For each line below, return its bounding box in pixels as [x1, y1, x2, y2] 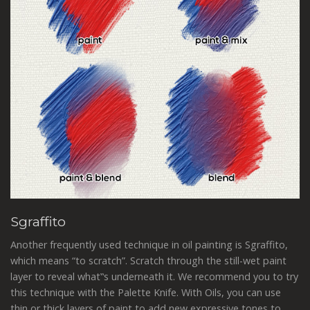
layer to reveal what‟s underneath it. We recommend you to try [10, 270, 298, 284]
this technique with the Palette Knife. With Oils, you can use [10, 286, 281, 300]
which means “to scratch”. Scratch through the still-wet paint [10, 254, 286, 268]
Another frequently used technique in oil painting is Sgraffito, [10, 238, 288, 252]
